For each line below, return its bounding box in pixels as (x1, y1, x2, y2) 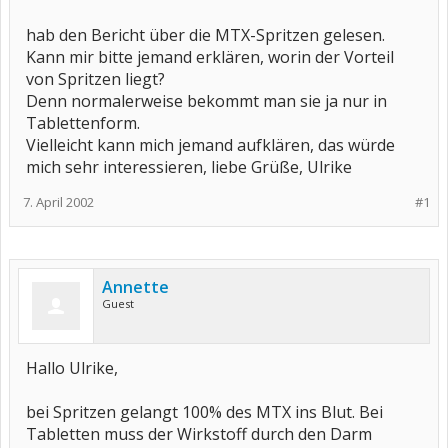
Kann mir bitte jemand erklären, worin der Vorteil (26, 46, 394, 68)
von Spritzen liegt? (26, 68, 165, 90)
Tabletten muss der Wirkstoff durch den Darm (26, 423, 372, 445)
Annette (102, 276, 169, 298)
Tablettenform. (26, 112, 140, 134)
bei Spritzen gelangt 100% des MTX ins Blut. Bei (26, 401, 383, 423)
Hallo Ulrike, (26, 357, 118, 379)
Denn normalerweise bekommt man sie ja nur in (26, 90, 387, 112)
